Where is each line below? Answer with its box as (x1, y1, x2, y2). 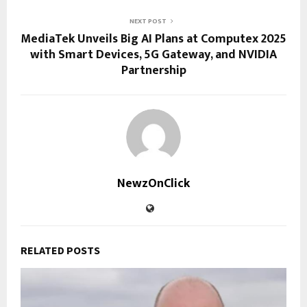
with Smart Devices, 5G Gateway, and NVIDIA (30, 44, 277, 65)
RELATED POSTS (21, 243, 100, 257)
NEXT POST (130, 15, 167, 27)
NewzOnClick (117, 173, 190, 194)
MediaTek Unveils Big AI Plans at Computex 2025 (21, 28, 286, 49)
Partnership (121, 60, 186, 81)
